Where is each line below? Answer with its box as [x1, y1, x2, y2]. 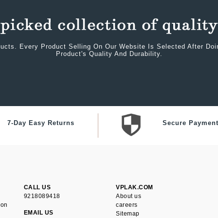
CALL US [23, 184, 51, 191]
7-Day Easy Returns [7, 119, 74, 127]
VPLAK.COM [116, 184, 153, 191]
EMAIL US [23, 209, 54, 217]
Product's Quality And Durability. [55, 50, 163, 58]
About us [116, 193, 142, 200]
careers [116, 201, 138, 209]
